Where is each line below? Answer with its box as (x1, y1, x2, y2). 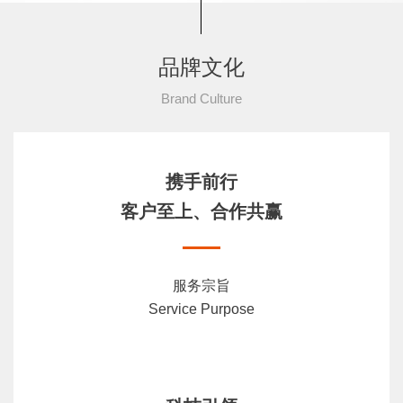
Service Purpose (148, 301, 255, 318)
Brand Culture (161, 91, 242, 107)
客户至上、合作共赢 (121, 201, 282, 222)
